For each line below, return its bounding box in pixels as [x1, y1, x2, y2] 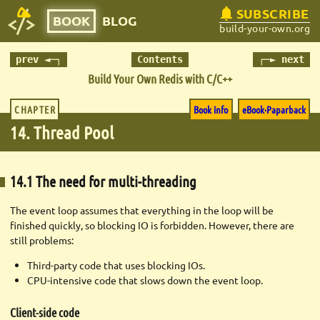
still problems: [10, 233, 74, 246]
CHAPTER [14, 103, 56, 116]
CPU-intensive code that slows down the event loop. [26, 273, 263, 286]
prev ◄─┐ [16, 53, 61, 65]
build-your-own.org [219, 21, 310, 34]
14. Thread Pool [10, 121, 114, 143]
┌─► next [259, 53, 304, 65]
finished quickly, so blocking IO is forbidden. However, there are [10, 218, 294, 231]
